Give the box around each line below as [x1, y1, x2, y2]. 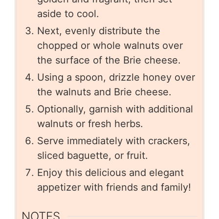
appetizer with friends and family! [37, 181, 191, 194]
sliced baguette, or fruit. [37, 150, 148, 162]
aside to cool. [37, 8, 99, 20]
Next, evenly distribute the [37, 25, 160, 37]
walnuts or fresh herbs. [37, 118, 143, 130]
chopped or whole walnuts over [37, 40, 183, 52]
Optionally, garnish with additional [37, 103, 193, 115]
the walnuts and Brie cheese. [37, 86, 172, 98]
